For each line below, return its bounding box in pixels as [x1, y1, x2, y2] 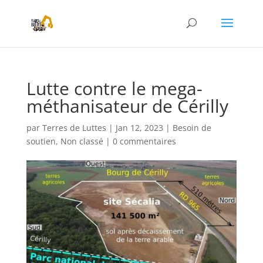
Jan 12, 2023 [115, 122, 163, 133]
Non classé [60, 136, 103, 147]
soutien [26, 136, 56, 147]
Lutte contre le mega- [26, 76, 203, 100]
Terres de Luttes [42, 122, 106, 133]
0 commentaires [112, 136, 176, 147]
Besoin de [172, 122, 211, 133]
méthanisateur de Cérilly [26, 94, 228, 118]
